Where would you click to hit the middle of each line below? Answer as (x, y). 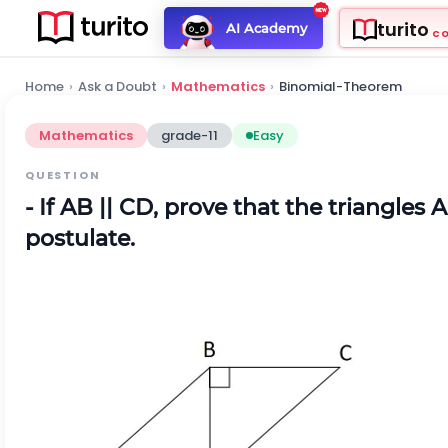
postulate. (80, 238)
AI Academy (266, 27)
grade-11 (189, 135)
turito (402, 30)
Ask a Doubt (117, 86)
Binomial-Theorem (340, 86)
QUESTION (63, 175)
